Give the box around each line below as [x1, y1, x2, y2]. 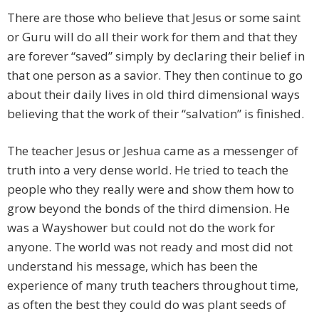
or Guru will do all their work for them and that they [7, 28, 298, 46]
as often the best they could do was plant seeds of [7, 296, 286, 313]
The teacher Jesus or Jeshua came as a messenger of [7, 142, 298, 159]
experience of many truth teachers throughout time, [7, 277, 298, 294]
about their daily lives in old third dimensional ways [7, 86, 300, 103]
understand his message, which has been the [7, 258, 258, 275]
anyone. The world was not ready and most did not [7, 239, 293, 256]
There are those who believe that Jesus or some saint [7, 9, 300, 26]
